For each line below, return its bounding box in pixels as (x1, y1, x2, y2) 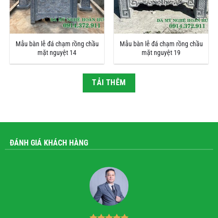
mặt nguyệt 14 (37, 48, 76, 57)
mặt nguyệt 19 (142, 48, 181, 57)
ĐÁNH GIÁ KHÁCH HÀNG (9, 138, 88, 148)
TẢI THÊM (92, 78, 126, 87)
